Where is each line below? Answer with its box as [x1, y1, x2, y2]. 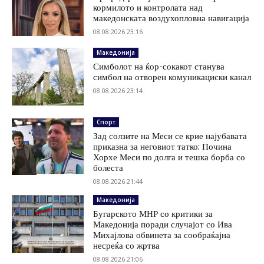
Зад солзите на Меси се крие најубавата [93, 130, 247, 142]
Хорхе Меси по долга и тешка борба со [93, 151, 246, 163]
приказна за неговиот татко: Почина [93, 141, 232, 153]
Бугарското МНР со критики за [93, 208, 213, 220]
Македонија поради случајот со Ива [93, 219, 233, 230]
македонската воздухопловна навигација [93, 12, 250, 24]
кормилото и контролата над [93, 2, 203, 14]
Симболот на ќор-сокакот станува [93, 61, 225, 72]
